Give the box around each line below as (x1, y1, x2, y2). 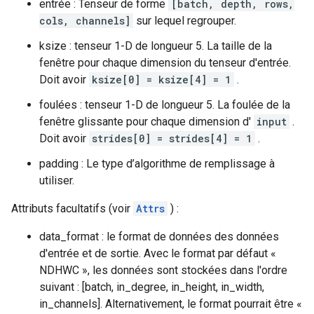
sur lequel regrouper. (133, 14, 236, 27)
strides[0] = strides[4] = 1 (92, 132, 252, 145)
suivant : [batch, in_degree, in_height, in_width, (39, 280, 264, 294)
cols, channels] (39, 14, 130, 27)
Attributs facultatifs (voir (11, 202, 133, 215)
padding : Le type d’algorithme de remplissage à (39, 157, 275, 170)
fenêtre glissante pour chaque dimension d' (39, 115, 254, 128)
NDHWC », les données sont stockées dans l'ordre (39, 264, 287, 277)
